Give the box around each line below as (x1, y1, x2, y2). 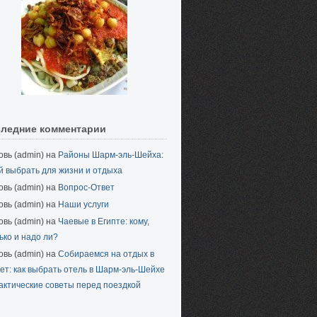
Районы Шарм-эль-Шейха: (58, 150, 163, 160)
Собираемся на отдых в (58, 249, 154, 259)
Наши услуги (58, 200, 109, 209)
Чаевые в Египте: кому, (58, 217, 149, 226)
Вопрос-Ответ (58, 183, 115, 192)
